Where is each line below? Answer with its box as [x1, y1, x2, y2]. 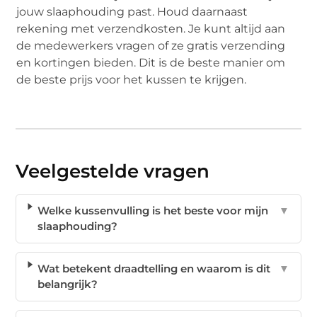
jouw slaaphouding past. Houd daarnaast [16, 4, 248, 18]
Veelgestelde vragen [16, 159, 210, 183]
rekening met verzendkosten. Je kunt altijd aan [16, 21, 286, 35]
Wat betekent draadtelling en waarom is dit [38, 261, 271, 275]
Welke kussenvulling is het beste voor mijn [37, 203, 268, 217]
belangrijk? [38, 277, 98, 291]
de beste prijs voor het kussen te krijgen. [16, 72, 247, 86]
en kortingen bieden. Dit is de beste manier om [16, 55, 286, 69]
